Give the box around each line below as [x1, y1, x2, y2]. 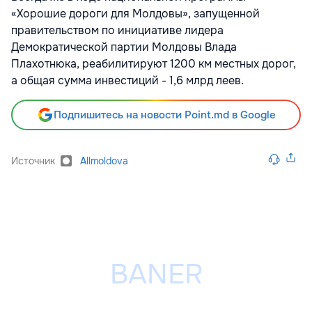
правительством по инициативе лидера [11, 23, 224, 38]
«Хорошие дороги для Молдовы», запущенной [11, 6, 260, 22]
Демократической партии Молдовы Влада [11, 40, 237, 55]
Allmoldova [80, 155, 128, 168]
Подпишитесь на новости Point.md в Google [53, 108, 276, 123]
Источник [11, 155, 55, 168]
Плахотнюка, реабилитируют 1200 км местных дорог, [11, 56, 296, 72]
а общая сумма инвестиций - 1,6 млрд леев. [11, 73, 244, 88]
